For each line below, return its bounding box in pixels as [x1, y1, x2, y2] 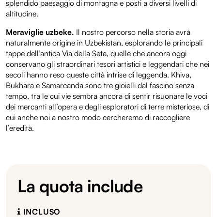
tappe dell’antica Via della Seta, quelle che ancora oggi [6, 48, 186, 58]
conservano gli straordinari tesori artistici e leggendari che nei [6, 59, 209, 69]
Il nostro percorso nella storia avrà [74, 27, 190, 37]
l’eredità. [6, 123, 34, 133]
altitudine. [6, 8, 38, 18]
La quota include [17, 175, 143, 196]
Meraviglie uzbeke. [6, 27, 74, 37]
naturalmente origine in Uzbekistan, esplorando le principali [6, 37, 202, 47]
